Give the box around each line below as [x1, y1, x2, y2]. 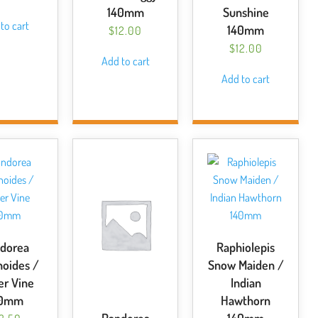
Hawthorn [221, 292, 271, 308]
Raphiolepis [216, 239, 275, 255]
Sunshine [222, 4, 269, 20]
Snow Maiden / [207, 257, 284, 273]
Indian [230, 275, 261, 290]
